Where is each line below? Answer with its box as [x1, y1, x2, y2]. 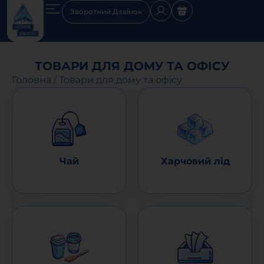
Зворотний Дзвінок [70, 7, 142, 16]
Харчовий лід [160, 156, 230, 167]
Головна [12, 74, 51, 85]
